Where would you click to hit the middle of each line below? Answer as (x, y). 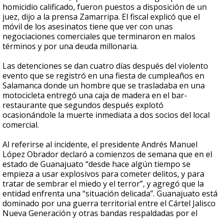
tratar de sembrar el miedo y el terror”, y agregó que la (103, 184)
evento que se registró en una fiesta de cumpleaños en (103, 76)
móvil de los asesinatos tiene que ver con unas (88, 27)
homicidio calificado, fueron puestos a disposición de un (105, 7)
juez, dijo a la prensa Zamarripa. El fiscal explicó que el (101, 17)
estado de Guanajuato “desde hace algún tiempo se (96, 164)
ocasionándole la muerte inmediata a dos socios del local (106, 115)
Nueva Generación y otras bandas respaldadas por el (100, 213)
